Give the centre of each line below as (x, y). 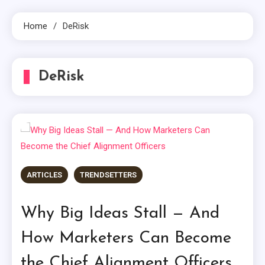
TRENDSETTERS (109, 175)
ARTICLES (45, 175)
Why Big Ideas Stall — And (120, 214)
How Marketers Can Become (126, 239)
